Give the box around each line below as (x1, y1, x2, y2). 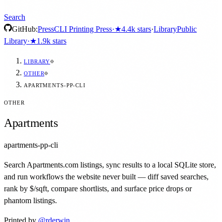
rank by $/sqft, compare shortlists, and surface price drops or (4, 184, 192, 193)
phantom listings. (4, 196, 57, 205)
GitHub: (12, 25, 38, 33)
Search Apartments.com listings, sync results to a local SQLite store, (4, 160, 216, 169)
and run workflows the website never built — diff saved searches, (4, 172, 209, 181)
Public (177, 25, 197, 33)
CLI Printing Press (54, 25, 112, 33)
